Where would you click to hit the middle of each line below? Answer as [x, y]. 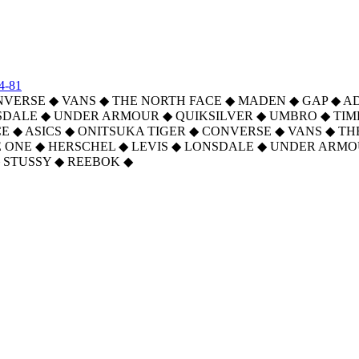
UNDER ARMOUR [107, 116]
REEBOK [94, 161]
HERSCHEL [82, 146]
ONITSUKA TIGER [132, 131]
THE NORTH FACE [167, 101]
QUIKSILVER [214, 116]
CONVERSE [237, 131]
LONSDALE [219, 146]
